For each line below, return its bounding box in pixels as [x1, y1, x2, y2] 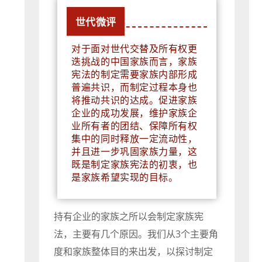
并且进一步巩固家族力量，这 [71, 145, 198, 158]
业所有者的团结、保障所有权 [71, 119, 198, 133]
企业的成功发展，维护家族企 [71, 106, 198, 120]
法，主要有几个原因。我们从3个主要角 [54, 227, 219, 241]
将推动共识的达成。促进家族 [71, 94, 198, 107]
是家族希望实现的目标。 [71, 171, 178, 184]
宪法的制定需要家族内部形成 [71, 68, 198, 81]
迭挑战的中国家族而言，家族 [71, 55, 198, 68]
